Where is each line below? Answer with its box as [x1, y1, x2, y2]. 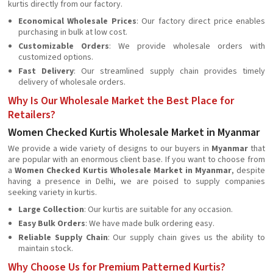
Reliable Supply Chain [18, 232, 108, 244]
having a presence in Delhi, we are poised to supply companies [8, 175, 265, 188]
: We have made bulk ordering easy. [85, 218, 214, 230]
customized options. [18, 51, 93, 63]
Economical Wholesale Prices [18, 15, 136, 27]
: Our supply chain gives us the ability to [107, 232, 266, 244]
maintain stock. [18, 243, 73, 255]
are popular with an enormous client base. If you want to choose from [8, 154, 265, 166]
